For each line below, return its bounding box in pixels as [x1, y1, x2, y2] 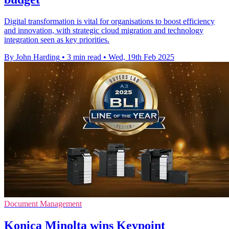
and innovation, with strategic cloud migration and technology [4, 26, 203, 35]
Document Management [4, 199, 82, 209]
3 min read [67, 53, 101, 62]
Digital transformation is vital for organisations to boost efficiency [4, 17, 215, 26]
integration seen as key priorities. [4, 35, 109, 44]
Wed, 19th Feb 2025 [108, 53, 174, 62]
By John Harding [4, 53, 60, 62]
